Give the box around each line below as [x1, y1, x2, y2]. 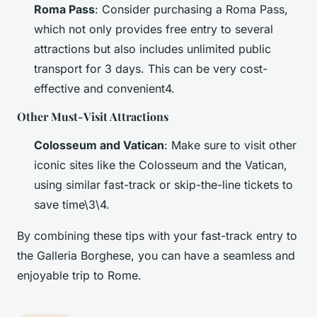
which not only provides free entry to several [34, 22, 273, 37]
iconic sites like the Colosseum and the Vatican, [34, 158, 287, 173]
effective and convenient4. [34, 81, 175, 96]
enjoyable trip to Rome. [17, 268, 142, 283]
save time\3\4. [34, 197, 110, 212]
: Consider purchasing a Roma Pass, [95, 2, 288, 17]
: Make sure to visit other [164, 138, 296, 153]
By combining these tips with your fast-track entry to [17, 229, 297, 243]
